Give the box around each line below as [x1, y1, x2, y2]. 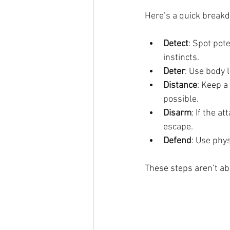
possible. [163, 94, 199, 105]
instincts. [163, 52, 199, 64]
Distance [163, 80, 197, 91]
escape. [163, 122, 193, 133]
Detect [163, 39, 188, 50]
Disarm [163, 108, 191, 119]
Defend [163, 136, 191, 147]
